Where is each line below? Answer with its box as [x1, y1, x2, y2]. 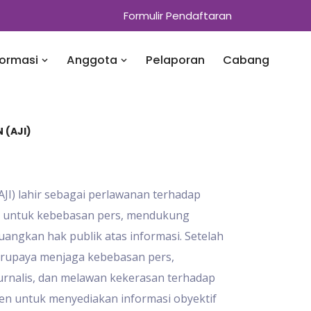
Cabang [223, 52, 269, 68]
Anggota [67, 52, 120, 68]
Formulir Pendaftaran [124, 8, 232, 23]
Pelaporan [146, 52, 205, 68]
